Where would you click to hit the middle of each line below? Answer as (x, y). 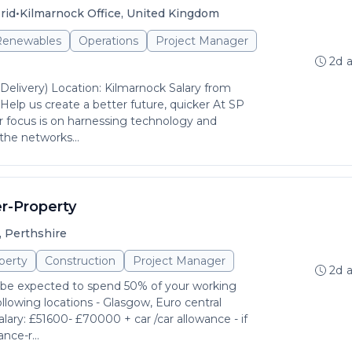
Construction (80, 261)
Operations (108, 41)
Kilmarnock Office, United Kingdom (119, 13)
